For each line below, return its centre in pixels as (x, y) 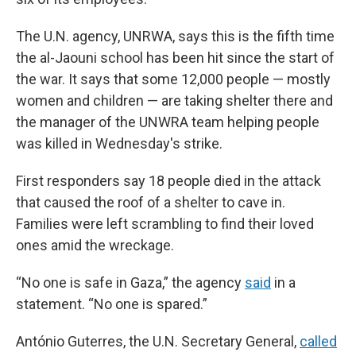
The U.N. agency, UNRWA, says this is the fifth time (175, 36)
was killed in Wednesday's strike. (119, 143)
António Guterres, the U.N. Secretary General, (158, 341)
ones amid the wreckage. (95, 245)
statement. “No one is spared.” (112, 304)
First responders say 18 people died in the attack (168, 181)
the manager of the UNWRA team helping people (168, 122)
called (318, 341)
